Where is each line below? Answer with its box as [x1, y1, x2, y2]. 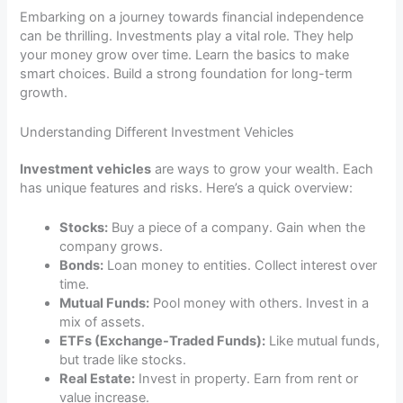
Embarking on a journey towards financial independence [20, 8, 364, 25]
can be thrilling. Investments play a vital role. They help [20, 27, 354, 44]
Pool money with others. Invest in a [149, 295, 370, 312]
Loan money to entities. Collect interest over [103, 257, 378, 274]
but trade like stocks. [59, 352, 187, 369]
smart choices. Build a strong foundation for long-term [20, 65, 354, 82]
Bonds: [59, 257, 104, 274]
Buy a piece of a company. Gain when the [108, 219, 366, 237]
